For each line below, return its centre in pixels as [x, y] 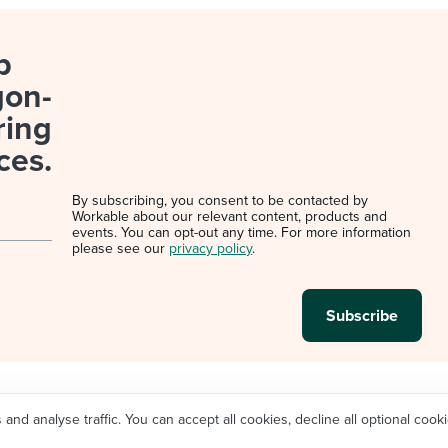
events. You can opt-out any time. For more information [242, 232]
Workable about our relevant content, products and [230, 216]
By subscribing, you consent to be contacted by [220, 200]
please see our [121, 248]
